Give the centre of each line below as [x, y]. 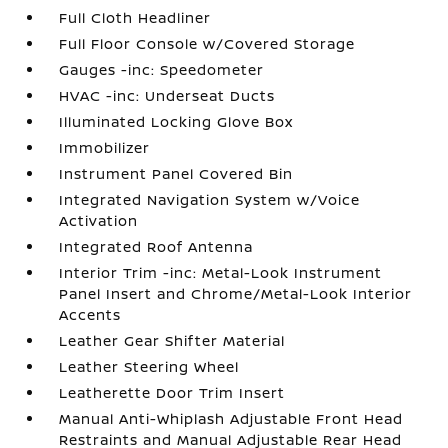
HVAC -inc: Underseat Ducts [167, 95]
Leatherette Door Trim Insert [172, 392]
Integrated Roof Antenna [156, 246]
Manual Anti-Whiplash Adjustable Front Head [231, 418]
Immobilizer [105, 147]
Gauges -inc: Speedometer [162, 69]
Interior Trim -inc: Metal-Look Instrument [221, 272]
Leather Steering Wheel [149, 366]
